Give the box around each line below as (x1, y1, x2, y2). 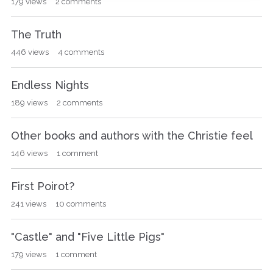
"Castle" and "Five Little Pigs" (11, 230, 165, 244)
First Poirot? (11, 180, 74, 193)
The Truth (11, 28, 62, 41)
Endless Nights (11, 79, 89, 92)
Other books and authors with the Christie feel (11, 129, 253, 143)
